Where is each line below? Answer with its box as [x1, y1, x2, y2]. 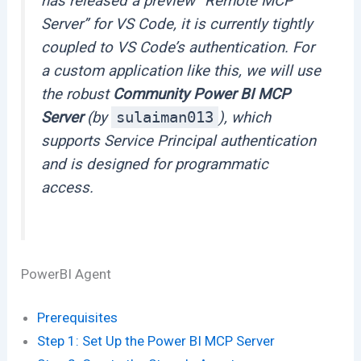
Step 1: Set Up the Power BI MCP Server [37, 333, 276, 350]
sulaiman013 [116, 108, 214, 126]
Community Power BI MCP [113, 85, 291, 103]
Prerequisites [37, 309, 118, 326]
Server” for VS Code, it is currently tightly [41, 15, 313, 33]
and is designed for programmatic [41, 155, 269, 173]
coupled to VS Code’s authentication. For [41, 38, 315, 56]
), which [218, 108, 272, 127]
